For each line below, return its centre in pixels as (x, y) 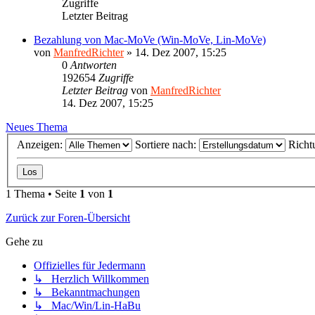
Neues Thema (37, 127)
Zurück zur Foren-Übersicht (68, 218)
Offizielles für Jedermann (90, 266)
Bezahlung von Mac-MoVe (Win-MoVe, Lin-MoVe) (150, 39)
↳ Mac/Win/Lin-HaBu (87, 306)
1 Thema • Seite (43, 194)
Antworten (94, 65)
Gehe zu (24, 242)
